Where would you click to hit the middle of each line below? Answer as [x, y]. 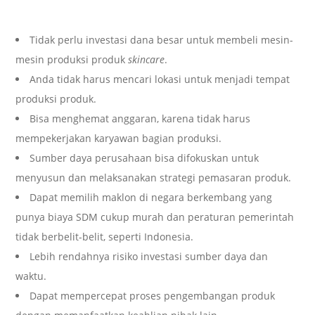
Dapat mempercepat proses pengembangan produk [153, 295]
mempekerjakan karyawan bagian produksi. [119, 138]
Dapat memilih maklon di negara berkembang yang [151, 197]
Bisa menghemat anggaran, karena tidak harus [140, 118]
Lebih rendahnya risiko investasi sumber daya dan [149, 256]
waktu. [31, 276]
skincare [147, 59]
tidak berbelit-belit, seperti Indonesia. [105, 236]
